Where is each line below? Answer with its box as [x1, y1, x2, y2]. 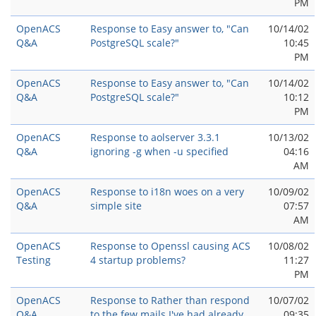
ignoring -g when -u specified [90, 145, 229, 158]
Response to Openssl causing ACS [90, 239, 250, 253]
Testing [16, 253, 51, 267]
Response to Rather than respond [90, 293, 250, 307]
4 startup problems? [90, 253, 186, 267]
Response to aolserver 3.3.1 [90, 130, 220, 144]
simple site [90, 199, 142, 212]
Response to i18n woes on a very [90, 185, 244, 198]
